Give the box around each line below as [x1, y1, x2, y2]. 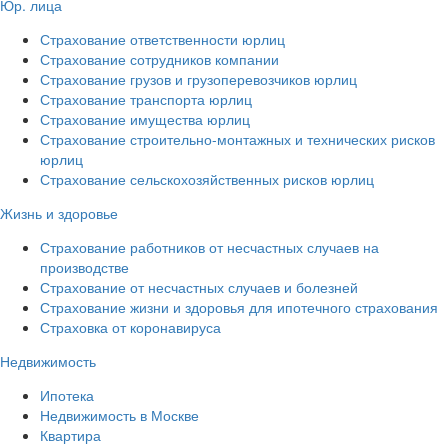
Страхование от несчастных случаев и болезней [40, 276, 358, 297]
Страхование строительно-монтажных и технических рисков [40, 128, 435, 149]
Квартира [40, 424, 101, 445]
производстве [40, 256, 129, 277]
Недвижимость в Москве [40, 404, 199, 425]
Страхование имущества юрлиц [40, 108, 250, 129]
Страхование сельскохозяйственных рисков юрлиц [40, 168, 374, 189]
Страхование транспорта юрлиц [40, 88, 252, 109]
